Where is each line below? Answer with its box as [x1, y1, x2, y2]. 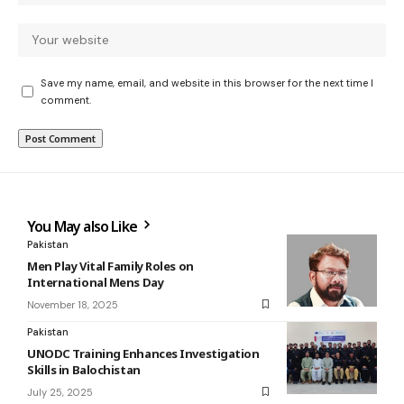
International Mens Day [27, 273, 164, 290]
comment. [41, 93, 91, 106]
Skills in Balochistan [27, 361, 141, 378]
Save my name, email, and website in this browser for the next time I [41, 76, 373, 89]
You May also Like [27, 216, 141, 236]
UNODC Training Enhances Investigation [27, 344, 260, 362]
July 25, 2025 [27, 385, 93, 399]
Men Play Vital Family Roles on [27, 257, 194, 274]
